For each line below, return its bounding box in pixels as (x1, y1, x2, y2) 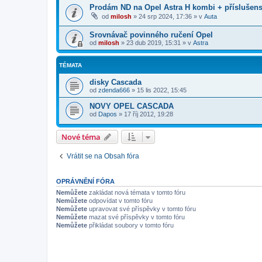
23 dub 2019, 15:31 (126, 39, 181, 46)
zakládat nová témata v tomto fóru (87, 189, 185, 196)
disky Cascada (89, 77, 142, 87)
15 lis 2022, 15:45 (137, 86, 187, 94)
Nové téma (61, 132, 101, 143)
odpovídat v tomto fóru (87, 197, 153, 205)
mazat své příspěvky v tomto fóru (87, 213, 185, 221)
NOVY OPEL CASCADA (89, 101, 174, 111)
